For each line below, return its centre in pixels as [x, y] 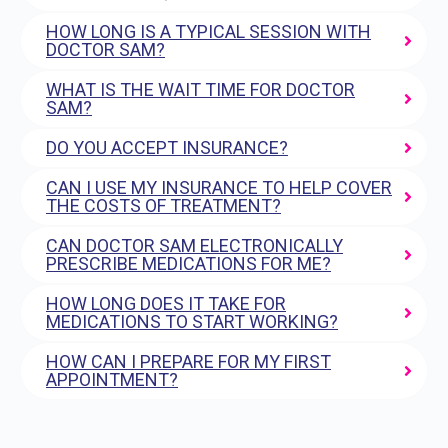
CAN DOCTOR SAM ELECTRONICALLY [194, 246]
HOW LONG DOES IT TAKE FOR [166, 304]
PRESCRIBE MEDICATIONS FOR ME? [188, 264]
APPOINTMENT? [112, 380]
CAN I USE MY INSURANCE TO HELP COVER [219, 188]
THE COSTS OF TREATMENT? [163, 206]
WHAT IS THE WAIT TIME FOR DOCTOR [200, 90]
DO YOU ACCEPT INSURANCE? [167, 148]
